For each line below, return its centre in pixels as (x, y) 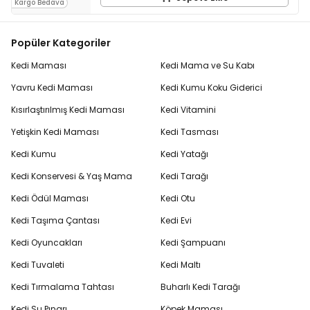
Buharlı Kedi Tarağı (200, 287)
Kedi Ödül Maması (50, 199)
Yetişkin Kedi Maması (55, 132)
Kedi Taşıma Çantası (55, 221)
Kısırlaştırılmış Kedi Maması (68, 110)
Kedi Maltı (181, 265)
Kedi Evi (176, 221)
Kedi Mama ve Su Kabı (208, 66)
